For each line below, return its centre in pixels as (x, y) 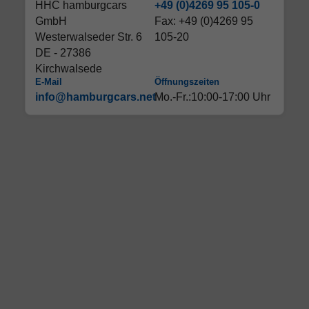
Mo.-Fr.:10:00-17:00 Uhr (212, 97)
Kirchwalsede (69, 68)
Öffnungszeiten (187, 81)
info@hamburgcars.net (96, 97)
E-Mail (49, 81)
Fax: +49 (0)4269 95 (204, 21)
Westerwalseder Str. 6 (89, 37)
